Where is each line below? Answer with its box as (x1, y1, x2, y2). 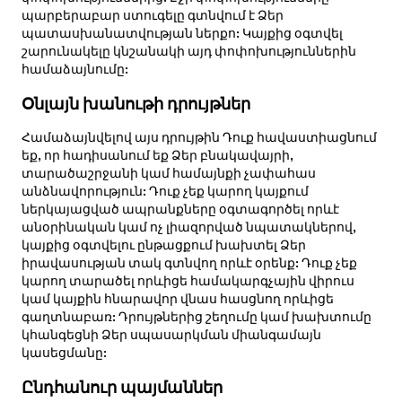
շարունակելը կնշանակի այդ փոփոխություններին (21, 45, 356, 58)
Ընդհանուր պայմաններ (21, 379, 223, 396)
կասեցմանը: (21, 346, 107, 360)
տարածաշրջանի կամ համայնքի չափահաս (21, 167, 316, 180)
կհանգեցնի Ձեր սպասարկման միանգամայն (21, 328, 321, 342)
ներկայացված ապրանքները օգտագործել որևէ (21, 203, 339, 216)
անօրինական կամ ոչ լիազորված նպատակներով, (21, 221, 356, 234)
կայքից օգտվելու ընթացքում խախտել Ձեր (21, 239, 306, 252)
